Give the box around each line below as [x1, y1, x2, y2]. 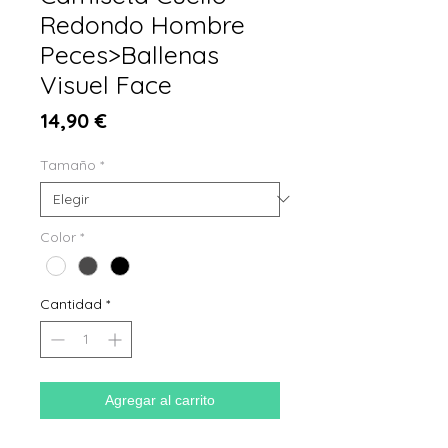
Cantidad [40, 294, 102, 313]
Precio [106, 106, 168, 132]
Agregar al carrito [105, 391, 215, 408]
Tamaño [40, 155, 96, 174]
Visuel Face [40, 68, 172, 100]
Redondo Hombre [40, 8, 245, 40]
